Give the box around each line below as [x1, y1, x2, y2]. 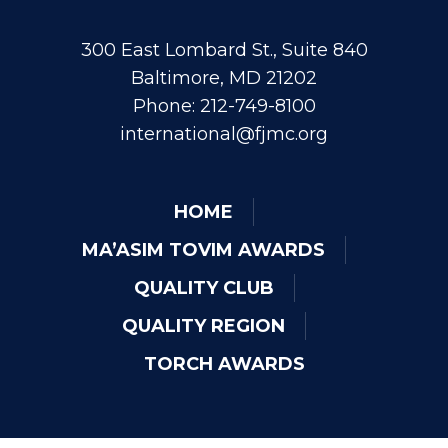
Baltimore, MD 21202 [131, 67, 317, 90]
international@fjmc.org [120, 123, 328, 146]
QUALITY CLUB [133, 277, 274, 300]
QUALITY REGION [122, 315, 285, 338]
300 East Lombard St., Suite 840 [80, 39, 368, 62]
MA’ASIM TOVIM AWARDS [82, 239, 325, 262]
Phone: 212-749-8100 [132, 95, 316, 118]
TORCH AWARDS [143, 353, 305, 376]
